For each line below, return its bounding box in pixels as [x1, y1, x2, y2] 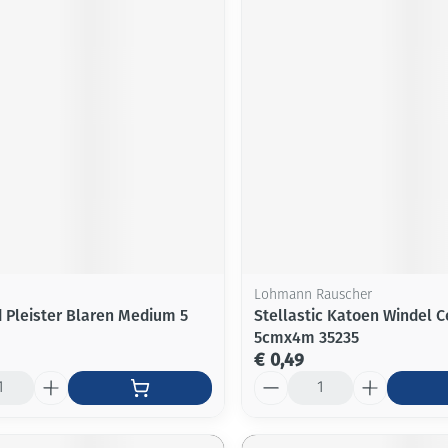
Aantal [252, 369, 300, 389]
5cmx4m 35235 [253, 327, 359, 347]
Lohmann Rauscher [253, 287, 372, 303]
